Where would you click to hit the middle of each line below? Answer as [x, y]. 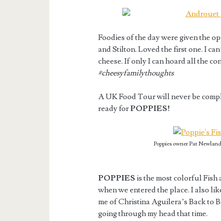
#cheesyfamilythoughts [136, 73]
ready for [114, 109]
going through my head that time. [153, 214]
